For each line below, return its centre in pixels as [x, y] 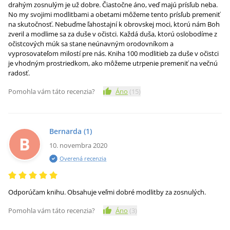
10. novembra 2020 [78, 145]
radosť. [19, 73]
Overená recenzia [83, 158]
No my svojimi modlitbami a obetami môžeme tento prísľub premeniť [114, 14]
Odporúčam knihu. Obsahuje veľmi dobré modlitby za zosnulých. [107, 192]
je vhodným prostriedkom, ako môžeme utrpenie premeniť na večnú [113, 63]
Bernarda [65, 131]
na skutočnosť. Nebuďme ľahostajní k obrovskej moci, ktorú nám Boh [114, 24]
